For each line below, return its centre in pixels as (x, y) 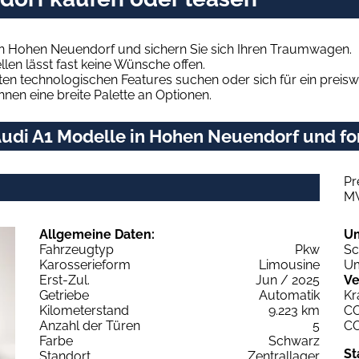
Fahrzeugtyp (77, 249)
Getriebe (64, 295)
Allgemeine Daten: (97, 234)
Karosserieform (85, 264)
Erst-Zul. (65, 280)
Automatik (289, 295)
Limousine (289, 264)
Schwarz (294, 341)
